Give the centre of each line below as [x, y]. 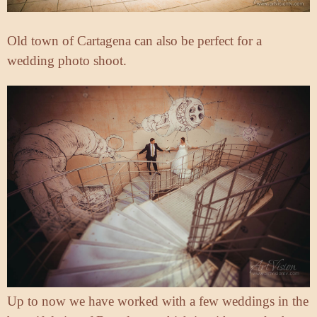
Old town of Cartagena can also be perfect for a [134, 40]
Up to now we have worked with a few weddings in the [158, 301]
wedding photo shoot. [67, 60]
